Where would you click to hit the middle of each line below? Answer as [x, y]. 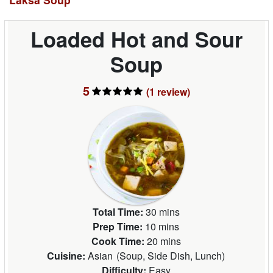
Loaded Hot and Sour [136, 39]
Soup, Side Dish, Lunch [171, 255]
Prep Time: [118, 226]
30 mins [162, 211]
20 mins [164, 241]
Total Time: [118, 211]
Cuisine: [66, 255]
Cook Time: [118, 241]
